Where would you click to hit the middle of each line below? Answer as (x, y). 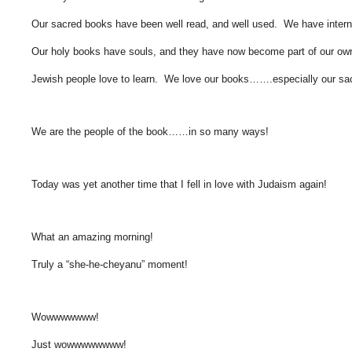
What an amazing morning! (92, 237)
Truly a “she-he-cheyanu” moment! (110, 265)
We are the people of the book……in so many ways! (150, 132)
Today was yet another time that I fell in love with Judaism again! (179, 185)
